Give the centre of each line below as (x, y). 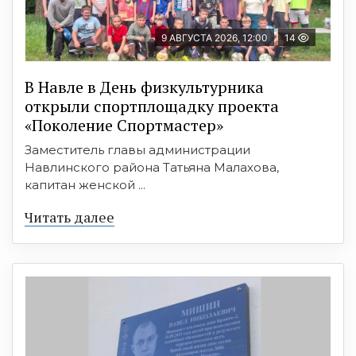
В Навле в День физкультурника (144, 87)
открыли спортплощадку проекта (152, 106)
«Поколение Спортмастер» (124, 125)
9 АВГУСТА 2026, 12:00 (215, 37)
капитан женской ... (85, 184)
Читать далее (70, 217)
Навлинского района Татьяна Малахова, (152, 167)
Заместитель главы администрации (137, 149)
